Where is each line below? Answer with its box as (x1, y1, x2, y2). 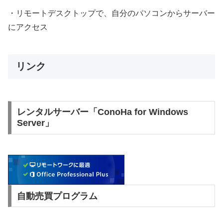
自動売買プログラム (16, 191, 98, 201)
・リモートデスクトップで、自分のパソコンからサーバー (8, 8, 215, 17)
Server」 (16, 118, 54, 128)
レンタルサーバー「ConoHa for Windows (16, 107, 188, 117)
